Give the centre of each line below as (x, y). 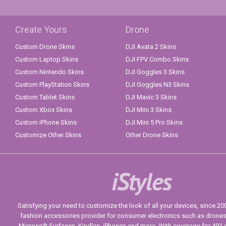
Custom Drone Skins (45, 46)
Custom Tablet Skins (45, 97)
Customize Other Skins (48, 135)
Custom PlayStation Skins (52, 84)
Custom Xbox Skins (44, 109)
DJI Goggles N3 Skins (157, 84)
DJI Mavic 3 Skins (151, 97)
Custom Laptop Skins (47, 59)
